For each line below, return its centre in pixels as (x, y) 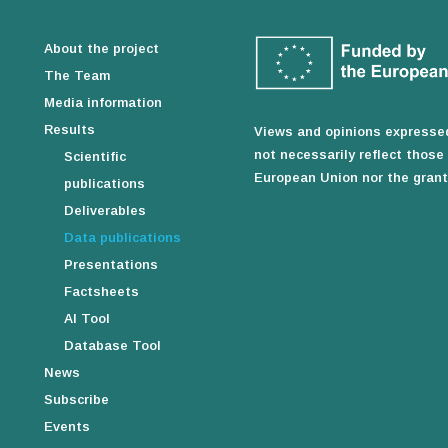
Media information (103, 103)
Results (70, 130)
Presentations (111, 265)
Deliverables (105, 211)
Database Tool (113, 346)
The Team (77, 76)
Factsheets (102, 292)
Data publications (123, 238)
